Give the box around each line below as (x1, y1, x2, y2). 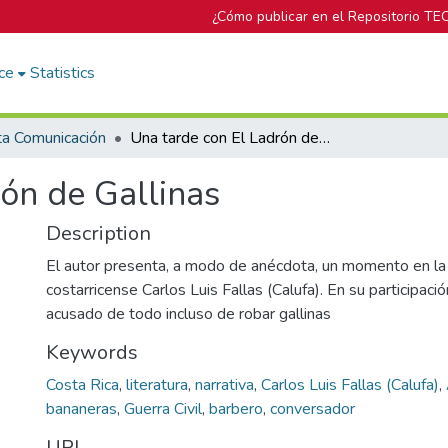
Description (46, 220, 151, 247)
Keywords (46, 339, 138, 366)
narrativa (195, 374, 254, 396)
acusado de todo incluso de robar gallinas (46, 303, 331, 325)
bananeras (46, 398, 117, 420)
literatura (126, 374, 188, 396)
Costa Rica (46, 374, 119, 396)
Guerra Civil (124, 398, 202, 420)
